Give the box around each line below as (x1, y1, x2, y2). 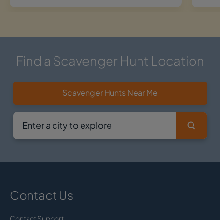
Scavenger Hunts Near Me (62, 87, 158, 98)
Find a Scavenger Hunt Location (16, 52, 204, 69)
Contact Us (10, 187, 73, 202)
